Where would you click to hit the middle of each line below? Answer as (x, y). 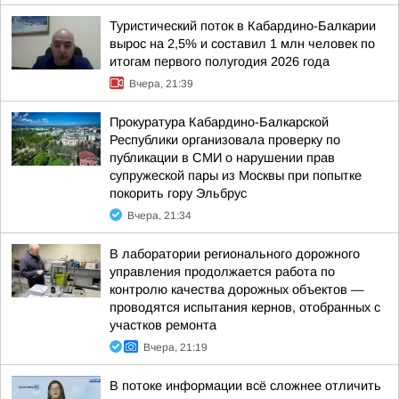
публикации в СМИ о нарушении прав (222, 158)
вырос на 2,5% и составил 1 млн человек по (242, 44)
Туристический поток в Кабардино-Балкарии (243, 26)
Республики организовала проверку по (225, 140)
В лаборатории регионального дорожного (235, 254)
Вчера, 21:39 (161, 84)
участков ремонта (163, 325)
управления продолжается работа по (222, 272)
